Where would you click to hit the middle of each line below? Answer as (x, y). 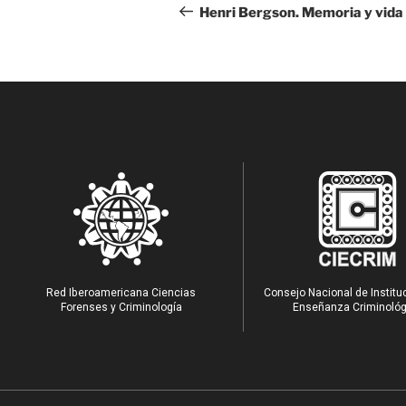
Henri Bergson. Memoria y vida (301, 12)
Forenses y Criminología (121, 307)
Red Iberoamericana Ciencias (121, 292)
